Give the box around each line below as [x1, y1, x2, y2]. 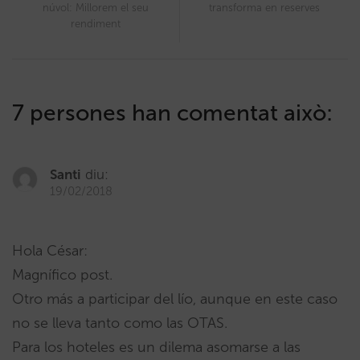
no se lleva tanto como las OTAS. [12, 313, 227, 332]
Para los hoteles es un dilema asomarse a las [12, 337, 301, 356]
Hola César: [12, 241, 88, 260]
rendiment [71, 17, 121, 30]
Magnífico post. [12, 265, 112, 284]
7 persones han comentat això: [12, 99, 333, 126]
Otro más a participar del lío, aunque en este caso [12, 289, 337, 308]
